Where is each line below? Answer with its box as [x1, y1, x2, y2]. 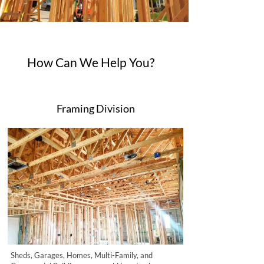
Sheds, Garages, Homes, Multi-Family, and [11, 250, 153, 260]
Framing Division [56, 102, 135, 115]
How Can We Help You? [27, 55, 154, 70]
